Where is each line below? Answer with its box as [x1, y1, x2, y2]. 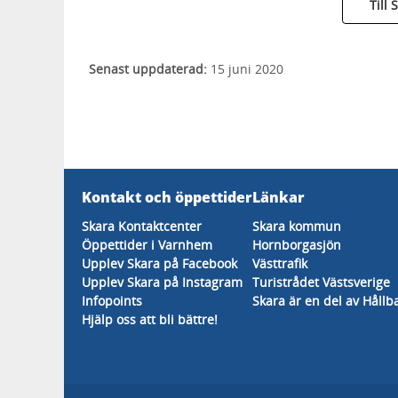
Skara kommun [252, 218, 341, 235]
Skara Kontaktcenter [82, 218, 202, 235]
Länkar [252, 187, 305, 207]
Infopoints [82, 292, 142, 309]
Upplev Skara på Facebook [82, 255, 237, 272]
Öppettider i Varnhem [82, 236, 212, 253]
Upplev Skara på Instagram [82, 274, 243, 291]
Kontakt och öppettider [82, 187, 252, 207]
